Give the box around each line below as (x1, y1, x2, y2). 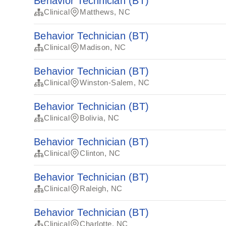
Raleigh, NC (80, 184, 123, 193)
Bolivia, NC (80, 114, 120, 122)
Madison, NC (80, 43, 126, 51)
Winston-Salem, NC (80, 78, 150, 87)
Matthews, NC (80, 8, 131, 16)
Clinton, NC (80, 149, 121, 157)
